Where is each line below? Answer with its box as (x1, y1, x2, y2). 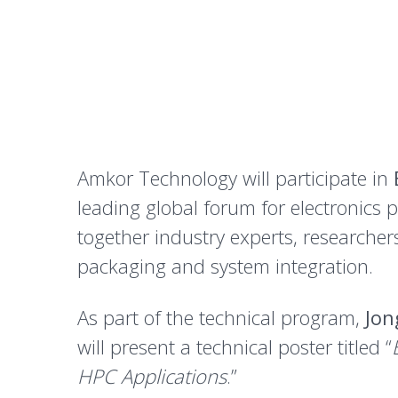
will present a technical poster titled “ (77, 333, 392, 360)
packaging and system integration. (77, 252, 373, 279)
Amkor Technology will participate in (77, 164, 394, 191)
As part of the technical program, (77, 304, 365, 330)
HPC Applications (77, 362, 227, 389)
